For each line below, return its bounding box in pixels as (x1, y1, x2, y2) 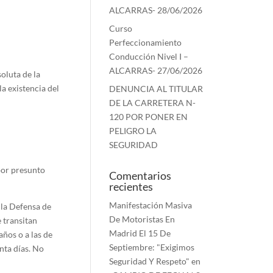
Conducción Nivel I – (109, 51, 189, 62)
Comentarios (109, 169, 172, 182)
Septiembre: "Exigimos (109, 242, 195, 252)
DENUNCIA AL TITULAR (109, 83, 204, 94)
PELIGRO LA (109, 126, 157, 136)
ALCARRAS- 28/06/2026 (109, 5, 203, 15)
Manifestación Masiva (109, 200, 193, 210)
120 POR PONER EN (109, 112, 188, 122)
